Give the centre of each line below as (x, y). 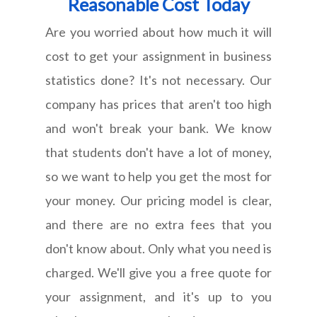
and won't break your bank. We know (158, 128)
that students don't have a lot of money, (158, 152)
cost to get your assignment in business (158, 56)
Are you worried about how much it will (158, 31)
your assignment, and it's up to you (158, 296)
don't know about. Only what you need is (158, 248)
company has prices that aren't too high (158, 104)
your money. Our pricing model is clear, (158, 200)
